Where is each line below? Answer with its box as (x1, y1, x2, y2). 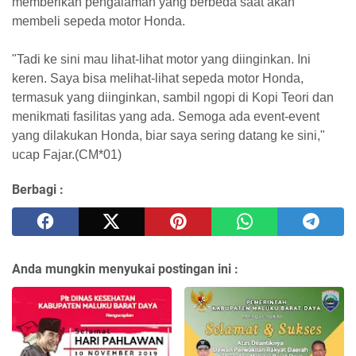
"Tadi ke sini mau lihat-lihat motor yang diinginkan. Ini (12, 52, 311, 67)
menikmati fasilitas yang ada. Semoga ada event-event (12, 110, 319, 124)
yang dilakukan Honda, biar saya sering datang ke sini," (12, 129, 325, 143)
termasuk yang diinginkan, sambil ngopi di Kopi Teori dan (12, 91, 334, 105)
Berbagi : (12, 182, 64, 198)
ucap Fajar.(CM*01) (12, 148, 122, 162)
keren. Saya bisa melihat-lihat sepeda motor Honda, (12, 72, 304, 86)
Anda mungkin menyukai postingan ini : (12, 261, 238, 277)
